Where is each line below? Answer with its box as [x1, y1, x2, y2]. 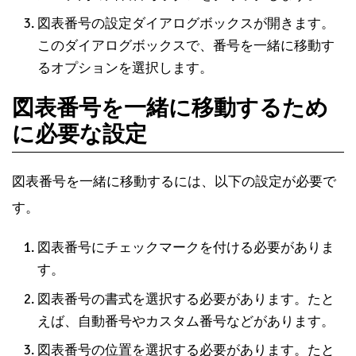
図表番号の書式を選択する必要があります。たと [37, 290, 335, 308]
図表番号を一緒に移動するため [12, 95, 328, 122]
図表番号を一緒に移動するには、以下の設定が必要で [12, 173, 336, 191]
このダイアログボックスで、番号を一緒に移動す [37, 37, 335, 55]
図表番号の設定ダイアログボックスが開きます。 [37, 15, 335, 33]
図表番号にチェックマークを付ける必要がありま [37, 239, 335, 257]
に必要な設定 [12, 121, 147, 149]
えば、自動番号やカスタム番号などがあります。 [37, 312, 335, 330]
